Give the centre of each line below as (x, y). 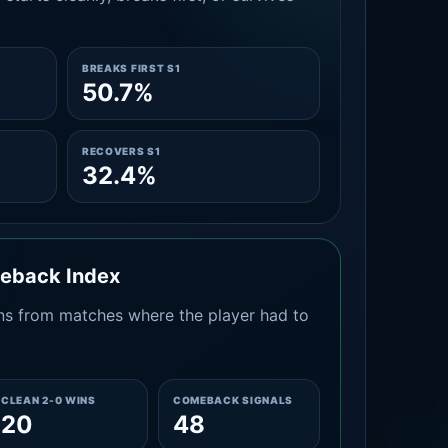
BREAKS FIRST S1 (131, 68)
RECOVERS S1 (121, 151)
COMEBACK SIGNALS (233, 400)
